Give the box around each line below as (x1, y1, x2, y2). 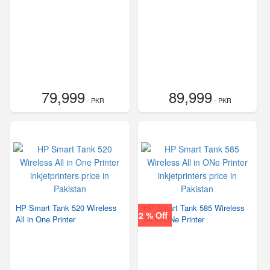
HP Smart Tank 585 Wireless (143, 202, 245, 214)
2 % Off (139, 209, 168, 222)
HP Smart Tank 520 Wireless (16, 202, 117, 214)
